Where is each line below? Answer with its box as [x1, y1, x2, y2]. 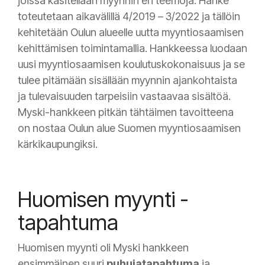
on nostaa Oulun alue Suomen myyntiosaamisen [18, 122, 241, 135]
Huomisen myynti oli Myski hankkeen [18, 241, 189, 254]
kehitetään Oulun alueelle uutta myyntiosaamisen [18, 26, 244, 39]
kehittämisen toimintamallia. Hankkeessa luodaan [18, 42, 247, 55]
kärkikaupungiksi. [18, 138, 100, 151]
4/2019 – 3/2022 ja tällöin [122, 10, 240, 23]
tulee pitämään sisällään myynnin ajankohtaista [18, 74, 237, 87]
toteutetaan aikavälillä [18, 10, 122, 23]
